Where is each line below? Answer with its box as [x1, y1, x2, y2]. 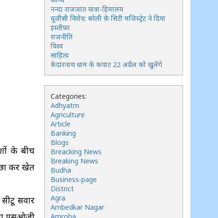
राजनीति [51, 32, 73, 41]
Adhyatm [51, 101, 79, 110]
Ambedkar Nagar [51, 202, 104, 212]
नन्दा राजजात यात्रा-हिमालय [51, 4, 123, 14]
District [51, 184, 74, 193]
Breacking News [51, 147, 102, 156]
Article [51, 119, 71, 128]
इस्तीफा [51, 23, 70, 32]
